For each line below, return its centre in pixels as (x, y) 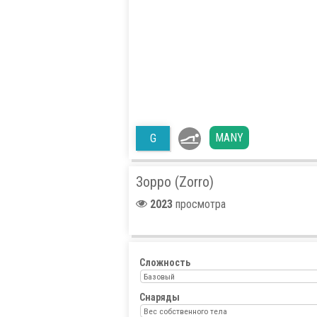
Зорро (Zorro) (175, 181)
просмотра (199, 204)
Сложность (165, 262)
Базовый (160, 276)
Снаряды (160, 297)
